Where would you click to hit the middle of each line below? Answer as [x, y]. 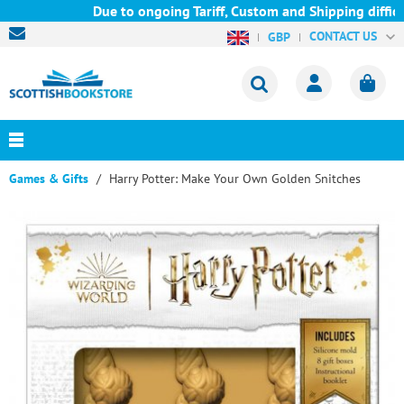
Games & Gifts [49, 179]
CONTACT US [343, 36]
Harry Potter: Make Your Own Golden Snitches [235, 179]
